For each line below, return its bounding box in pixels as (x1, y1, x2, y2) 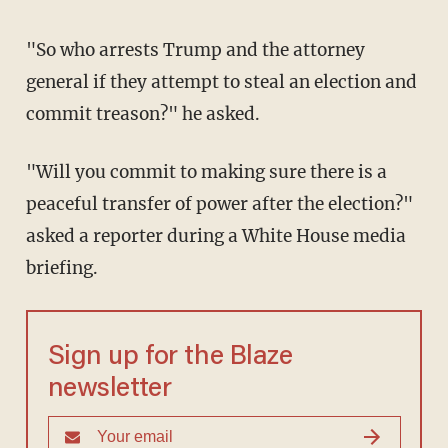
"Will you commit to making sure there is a (25, 161, 53, 184)
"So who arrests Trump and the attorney (25, 39, 46, 62)
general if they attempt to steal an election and (25, 71, 417, 94)
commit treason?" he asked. (25, 103, 260, 126)
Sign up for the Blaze (47, 344, 293, 372)
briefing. (25, 257, 98, 280)
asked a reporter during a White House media (25, 225, 406, 248)
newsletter (47, 376, 172, 404)
